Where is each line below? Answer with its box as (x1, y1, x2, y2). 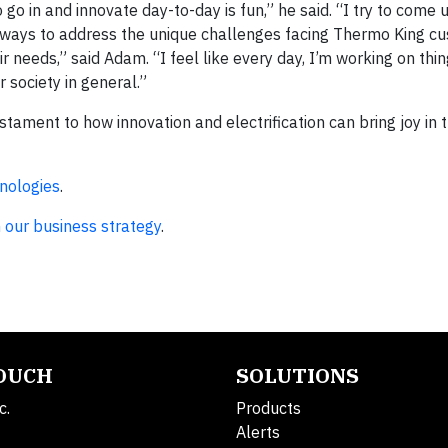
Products (236, 397, 301, 418)
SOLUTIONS (236, 361, 359, 389)
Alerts (236, 421, 280, 442)
